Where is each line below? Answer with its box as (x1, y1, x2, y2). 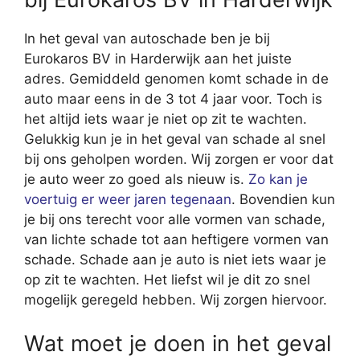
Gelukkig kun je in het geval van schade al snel (24, 131, 325, 148)
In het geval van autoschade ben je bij (24, 31, 270, 47)
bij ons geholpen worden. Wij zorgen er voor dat (24, 151, 333, 168)
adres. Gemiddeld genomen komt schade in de (24, 71, 329, 88)
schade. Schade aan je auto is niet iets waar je (24, 252, 326, 268)
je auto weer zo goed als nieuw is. (24, 171, 248, 188)
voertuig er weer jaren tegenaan (24, 191, 231, 208)
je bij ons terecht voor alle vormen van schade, (24, 211, 325, 228)
